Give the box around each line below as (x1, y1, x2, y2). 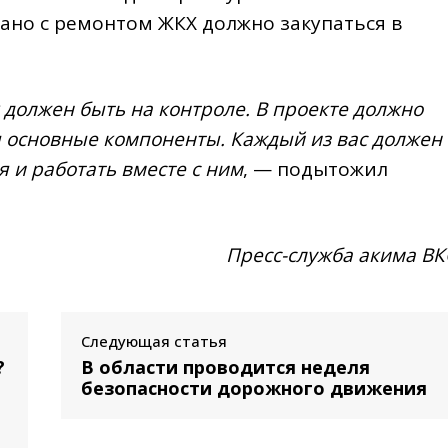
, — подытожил (243, 155, 388, 182)
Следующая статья (80, 330, 227, 351)
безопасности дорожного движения (80, 375, 427, 400)
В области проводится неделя (80, 354, 370, 379)
